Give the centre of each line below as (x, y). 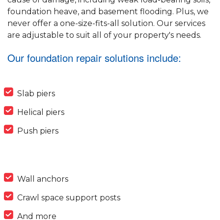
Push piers (38, 131)
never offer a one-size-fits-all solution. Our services (106, 24)
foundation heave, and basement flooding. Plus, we (108, 12)
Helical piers (41, 112)
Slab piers (36, 94)
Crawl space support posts (69, 198)
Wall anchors (43, 179)
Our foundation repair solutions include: (94, 58)
